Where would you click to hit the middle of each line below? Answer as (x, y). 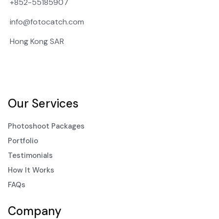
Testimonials (30, 155)
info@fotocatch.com (47, 22)
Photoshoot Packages (46, 126)
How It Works (31, 170)
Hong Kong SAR (37, 41)
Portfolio (23, 141)
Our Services (43, 103)
